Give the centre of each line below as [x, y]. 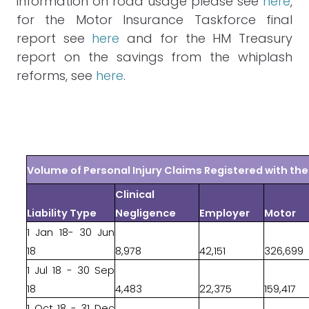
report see [54, 38]
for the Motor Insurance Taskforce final [154, 20]
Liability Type [62, 213]
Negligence [146, 213]
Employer [225, 213]
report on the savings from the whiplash [154, 57]
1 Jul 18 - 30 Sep [71, 270]
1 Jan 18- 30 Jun [71, 232]
